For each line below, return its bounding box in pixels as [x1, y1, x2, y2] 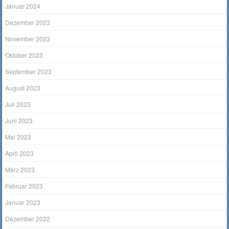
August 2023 [5, 83, 41, 93]
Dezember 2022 [5, 214, 51, 223]
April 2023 [5, 149, 34, 158]
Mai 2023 [5, 132, 32, 142]
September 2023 [5, 67, 52, 76]
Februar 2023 [5, 181, 43, 191]
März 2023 [5, 165, 35, 174]
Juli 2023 [5, 100, 31, 109]
